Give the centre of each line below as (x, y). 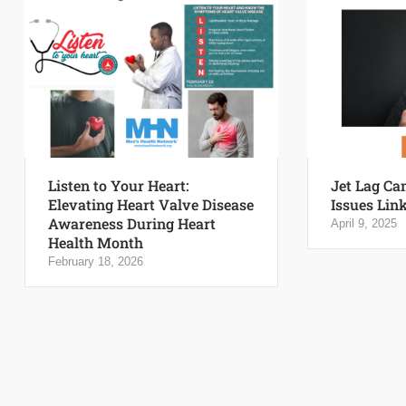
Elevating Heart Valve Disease (151, 205)
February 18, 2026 (96, 262)
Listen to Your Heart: (118, 186)
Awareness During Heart (132, 224)
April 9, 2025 (363, 224)
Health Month (96, 243)
